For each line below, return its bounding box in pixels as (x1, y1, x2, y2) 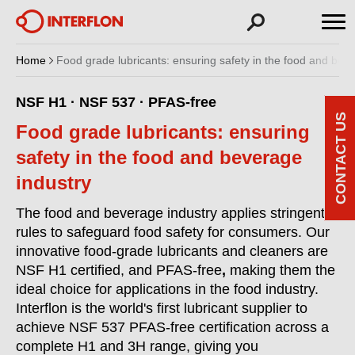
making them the (226, 262, 335, 278)
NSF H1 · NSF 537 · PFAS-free (16, 94, 216, 110)
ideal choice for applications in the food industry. (16, 281, 319, 297)
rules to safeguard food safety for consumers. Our (16, 224, 330, 240)
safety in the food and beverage (16, 147, 302, 168)
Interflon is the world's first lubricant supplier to (16, 300, 307, 316)
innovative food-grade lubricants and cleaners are (16, 243, 328, 259)
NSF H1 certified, (16, 262, 124, 278)
